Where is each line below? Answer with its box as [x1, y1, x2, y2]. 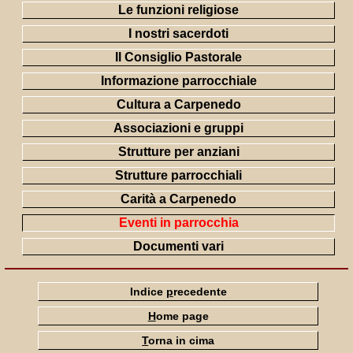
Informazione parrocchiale [100, 74, 257, 87]
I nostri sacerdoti [128, 27, 229, 40]
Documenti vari [133, 240, 225, 253]
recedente [173, 285, 227, 298]
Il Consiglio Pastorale [115, 50, 243, 64]
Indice [129, 285, 166, 298]
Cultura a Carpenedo [116, 98, 241, 111]
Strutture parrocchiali [115, 169, 243, 182]
